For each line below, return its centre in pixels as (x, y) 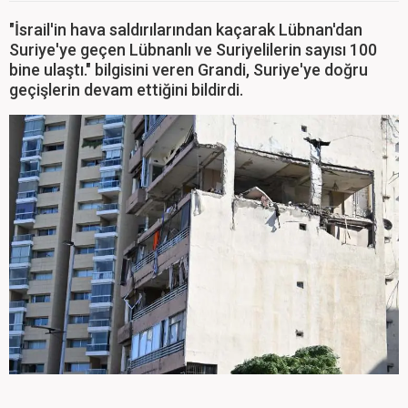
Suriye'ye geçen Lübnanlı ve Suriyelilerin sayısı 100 (193, 49)
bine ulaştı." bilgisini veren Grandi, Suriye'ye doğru (189, 69)
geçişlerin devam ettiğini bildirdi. (126, 89)
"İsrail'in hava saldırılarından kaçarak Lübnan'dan (186, 29)
